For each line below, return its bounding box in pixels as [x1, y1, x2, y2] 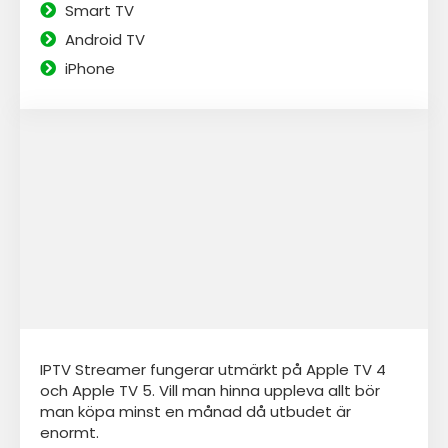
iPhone [65, 57, 115, 79]
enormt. [40, 421, 99, 443]
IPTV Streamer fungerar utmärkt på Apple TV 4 [40, 358, 386, 380]
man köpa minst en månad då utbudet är [40, 400, 351, 422]
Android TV [65, 28, 145, 50]
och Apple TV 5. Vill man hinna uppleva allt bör [40, 379, 380, 401]
